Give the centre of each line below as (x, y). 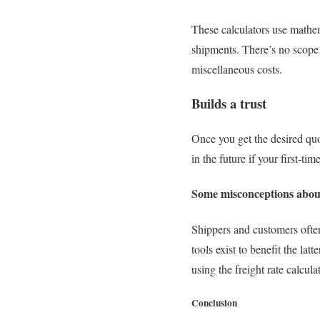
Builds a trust (231, 104)
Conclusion (214, 302)
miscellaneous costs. (240, 69)
